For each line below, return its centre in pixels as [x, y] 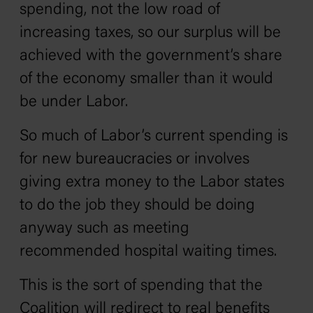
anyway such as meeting [104, 229]
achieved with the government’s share [151, 56]
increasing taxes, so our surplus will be [150, 33]
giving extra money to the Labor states [152, 183]
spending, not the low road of [120, 10]
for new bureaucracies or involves [134, 160]
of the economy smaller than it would [146, 79]
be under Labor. [74, 102]
